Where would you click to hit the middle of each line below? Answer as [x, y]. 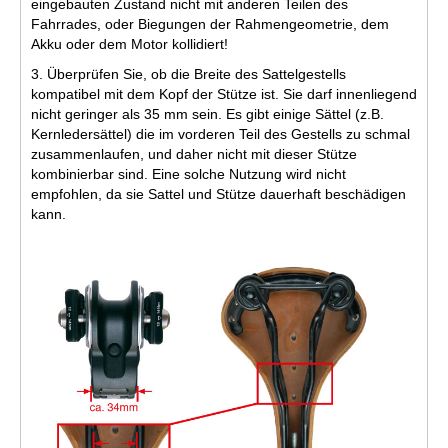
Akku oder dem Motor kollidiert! [129, 43]
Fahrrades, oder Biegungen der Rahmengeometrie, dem [210, 23]
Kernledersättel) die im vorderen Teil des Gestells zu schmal [220, 133]
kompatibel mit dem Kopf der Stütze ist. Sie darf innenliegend [224, 93]
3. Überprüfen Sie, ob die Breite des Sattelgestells [188, 73]
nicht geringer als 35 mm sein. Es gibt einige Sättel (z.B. [207, 113]
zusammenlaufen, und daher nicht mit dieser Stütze [194, 153]
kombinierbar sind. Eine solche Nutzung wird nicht [188, 173]
